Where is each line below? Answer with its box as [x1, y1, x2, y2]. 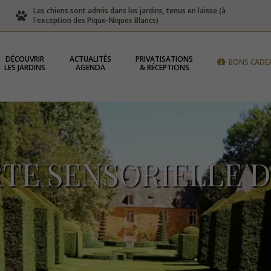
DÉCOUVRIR [5, 54, 45, 64]
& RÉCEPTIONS [139, 62, 189, 73]
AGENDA [76, 62, 106, 73]
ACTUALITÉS [70, 54, 112, 64]
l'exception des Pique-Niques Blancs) [33, 15, 158, 25]
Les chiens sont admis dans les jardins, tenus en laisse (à [33, 5, 226, 16]
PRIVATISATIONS [135, 54, 194, 64]
